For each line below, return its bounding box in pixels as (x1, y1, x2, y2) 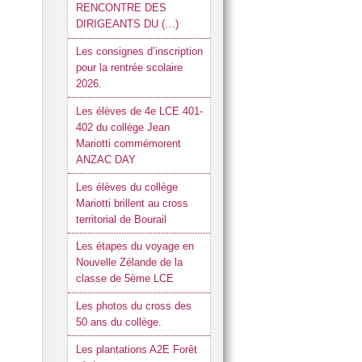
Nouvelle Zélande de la (75, 256, 183, 269)
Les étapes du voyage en (75, 240, 194, 253)
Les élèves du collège (75, 180, 178, 193)
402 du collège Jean (75, 120, 170, 133)
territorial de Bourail (75, 213, 166, 225)
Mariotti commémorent (75, 137, 181, 149)
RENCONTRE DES (75, 2, 166, 15)
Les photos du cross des (75, 300, 192, 313)
